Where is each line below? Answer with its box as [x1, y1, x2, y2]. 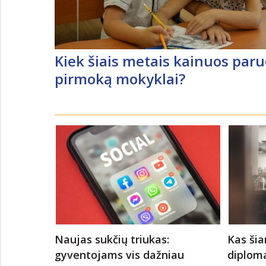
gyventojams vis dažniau [55, 247, 184, 262]
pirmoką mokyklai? [55, 68, 185, 88]
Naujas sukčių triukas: [55, 232, 169, 246]
